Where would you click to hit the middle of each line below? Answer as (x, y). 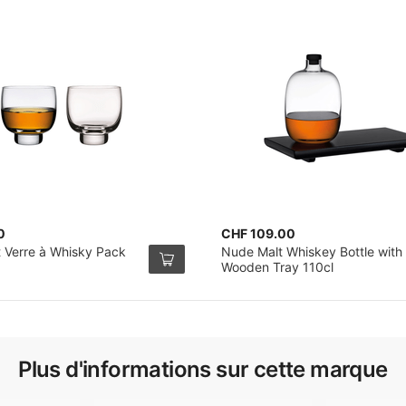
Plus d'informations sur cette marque (203, 369)
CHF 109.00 (258, 233)
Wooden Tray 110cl (277, 267)
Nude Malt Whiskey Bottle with (312, 251)
